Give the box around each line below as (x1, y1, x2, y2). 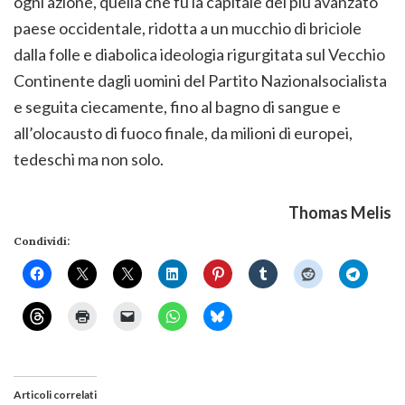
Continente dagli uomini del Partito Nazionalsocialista (14, 71, 387, 91)
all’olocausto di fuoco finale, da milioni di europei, (14, 123, 353, 144)
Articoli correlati (14, 388, 97, 402)
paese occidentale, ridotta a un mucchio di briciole (14, 18, 362, 39)
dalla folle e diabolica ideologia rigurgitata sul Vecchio (14, 44, 385, 65)
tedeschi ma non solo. (14, 149, 172, 170)
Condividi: (14, 234, 70, 249)
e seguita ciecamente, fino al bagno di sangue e (14, 97, 341, 118)
